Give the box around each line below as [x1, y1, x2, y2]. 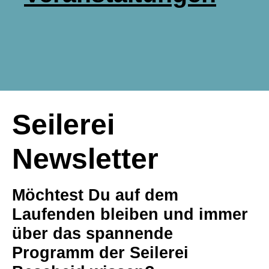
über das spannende [12, 223, 173, 243]
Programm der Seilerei [12, 243, 189, 262]
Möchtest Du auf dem [12, 185, 178, 204]
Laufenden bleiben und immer [12, 204, 248, 223]
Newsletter [12, 142, 159, 175]
